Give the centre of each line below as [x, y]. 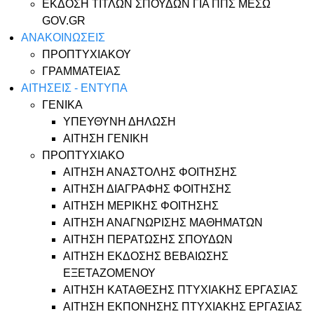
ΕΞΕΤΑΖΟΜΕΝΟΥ [109, 273]
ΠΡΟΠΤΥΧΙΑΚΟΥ [87, 54]
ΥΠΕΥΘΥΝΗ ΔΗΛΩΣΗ [120, 122]
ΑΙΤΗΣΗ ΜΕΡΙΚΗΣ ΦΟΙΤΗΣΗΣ [141, 206]
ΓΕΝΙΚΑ [62, 105]
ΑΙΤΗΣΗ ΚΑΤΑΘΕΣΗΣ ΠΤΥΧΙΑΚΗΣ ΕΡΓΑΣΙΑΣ [180, 290]
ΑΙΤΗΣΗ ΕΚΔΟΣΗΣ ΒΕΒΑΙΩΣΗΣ [146, 256]
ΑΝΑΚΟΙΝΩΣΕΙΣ [63, 37]
